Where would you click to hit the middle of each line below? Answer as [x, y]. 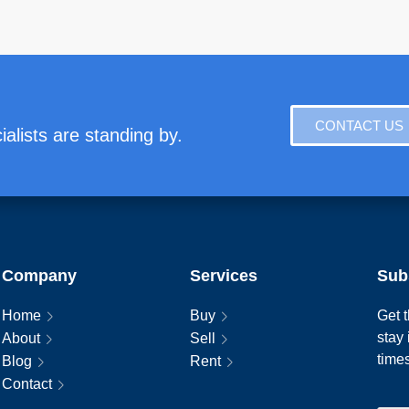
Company [39, 276]
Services [223, 276]
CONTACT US [359, 126]
